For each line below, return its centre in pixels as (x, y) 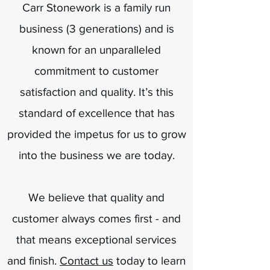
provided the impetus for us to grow (96, 134)
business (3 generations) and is (96, 29)
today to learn (149, 261)
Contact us (86, 261)
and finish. (33, 261)
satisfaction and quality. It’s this (96, 92)
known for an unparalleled (96, 50)
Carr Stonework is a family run (96, 8)
